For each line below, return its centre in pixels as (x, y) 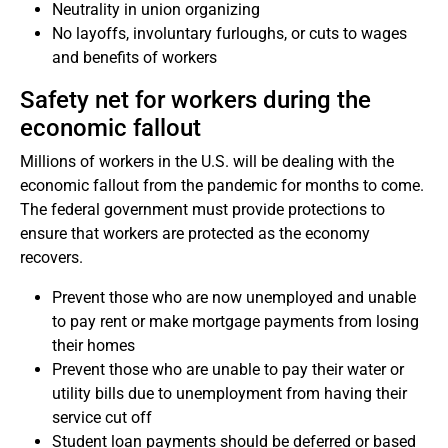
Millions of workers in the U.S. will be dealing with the (207, 161)
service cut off (102, 417)
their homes (93, 345)
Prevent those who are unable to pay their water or (228, 369)
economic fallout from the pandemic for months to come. (224, 185)
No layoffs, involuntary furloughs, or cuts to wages (229, 33)
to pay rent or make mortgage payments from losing (235, 321)
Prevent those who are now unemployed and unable (234, 297)
